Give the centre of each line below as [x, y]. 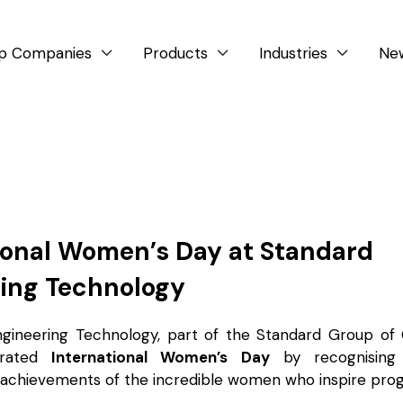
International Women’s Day [161, 357]
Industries [294, 53]
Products [176, 53]
